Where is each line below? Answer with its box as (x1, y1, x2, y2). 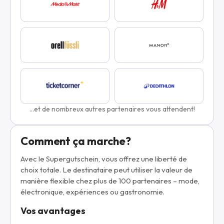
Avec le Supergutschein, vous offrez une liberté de (20, 154, 187, 163)
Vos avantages (20, 205, 85, 216)
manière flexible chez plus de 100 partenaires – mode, (20, 176, 199, 185)
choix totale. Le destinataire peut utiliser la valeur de (20, 165, 192, 174)
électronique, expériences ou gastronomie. (20, 187, 164, 196)
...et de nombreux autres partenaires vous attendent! (29, 104, 195, 113)
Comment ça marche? (20, 134, 131, 148)
